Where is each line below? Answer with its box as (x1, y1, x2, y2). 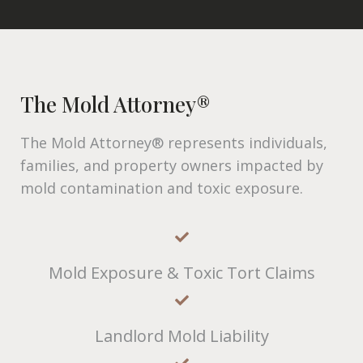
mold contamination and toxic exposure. (20, 177, 303, 198)
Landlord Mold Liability (94, 324, 269, 347)
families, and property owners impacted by (20, 155, 323, 175)
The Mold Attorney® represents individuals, (20, 132, 327, 152)
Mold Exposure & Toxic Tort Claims (48, 261, 315, 284)
